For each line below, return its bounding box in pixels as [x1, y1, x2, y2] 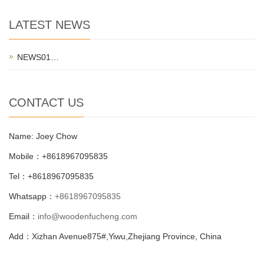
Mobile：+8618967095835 [9, 151, 108, 161]
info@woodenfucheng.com [38, 211, 137, 221]
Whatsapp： [9, 191, 55, 201]
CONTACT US [9, 95, 84, 109]
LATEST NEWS [9, 18, 90, 31]
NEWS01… [17, 52, 59, 62]
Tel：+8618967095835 [9, 171, 94, 181]
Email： [9, 211, 38, 221]
